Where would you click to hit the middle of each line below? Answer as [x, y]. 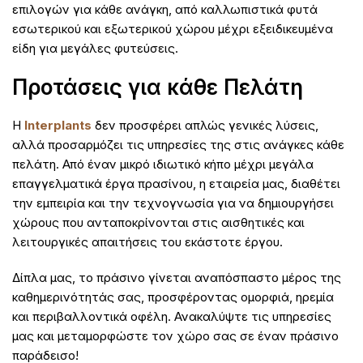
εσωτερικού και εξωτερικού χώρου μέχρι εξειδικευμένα [173, 28]
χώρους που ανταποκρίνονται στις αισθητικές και [158, 222]
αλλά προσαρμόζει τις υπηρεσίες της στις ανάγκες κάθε [178, 144]
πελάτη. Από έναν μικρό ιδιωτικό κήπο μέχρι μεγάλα [163, 164]
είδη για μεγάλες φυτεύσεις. [95, 48]
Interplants [58, 125]
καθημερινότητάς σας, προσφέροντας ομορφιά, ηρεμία [173, 297]
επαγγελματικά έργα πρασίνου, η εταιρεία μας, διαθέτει [176, 183]
